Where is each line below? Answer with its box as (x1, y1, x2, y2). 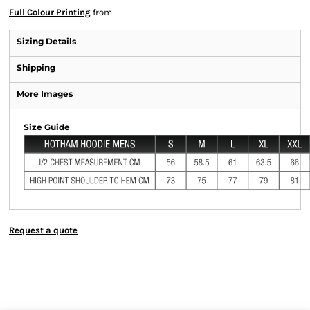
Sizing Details (17, 36, 76, 46)
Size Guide (24, 122, 70, 132)
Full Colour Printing (9, 7, 91, 17)
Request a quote (9, 225, 77, 235)
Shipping (17, 62, 55, 73)
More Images (17, 89, 73, 99)
